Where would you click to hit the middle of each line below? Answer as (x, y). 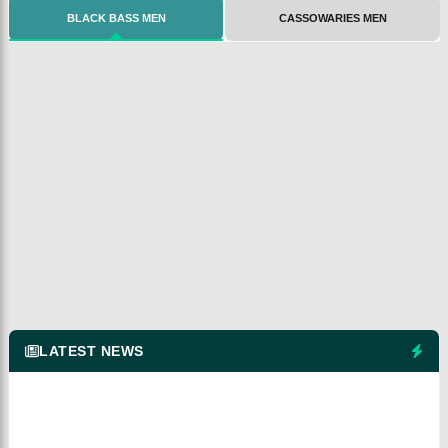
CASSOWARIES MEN (332, 18)
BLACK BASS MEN (116, 18)
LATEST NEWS (91, 351)
